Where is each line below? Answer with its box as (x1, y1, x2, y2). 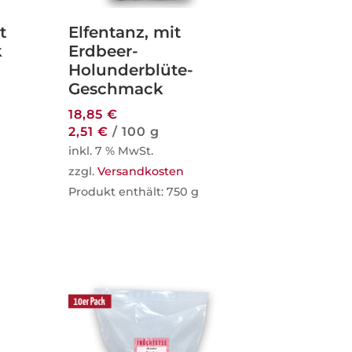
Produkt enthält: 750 (68, 184, 192, 199)
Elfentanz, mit (68, 22, 181, 42)
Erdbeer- (68, 41, 139, 60)
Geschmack (68, 79, 164, 98)
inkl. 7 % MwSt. (68, 143, 154, 158)
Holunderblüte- (68, 60, 194, 79)
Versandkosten (97, 163, 185, 178)
